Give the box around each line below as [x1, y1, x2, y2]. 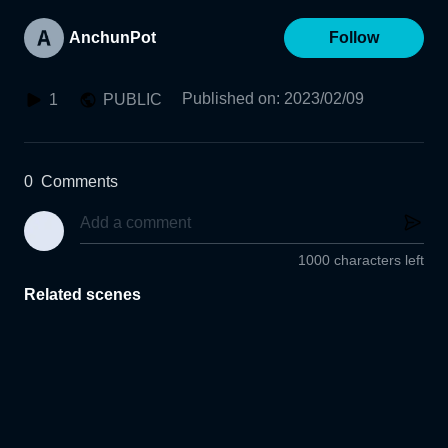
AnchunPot [69, 29, 156, 46]
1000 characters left [298, 252, 424, 269]
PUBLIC [103, 91, 162, 108]
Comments [41, 173, 118, 190]
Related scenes [24, 286, 141, 304]
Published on [182, 90, 276, 107]
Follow [329, 29, 379, 46]
